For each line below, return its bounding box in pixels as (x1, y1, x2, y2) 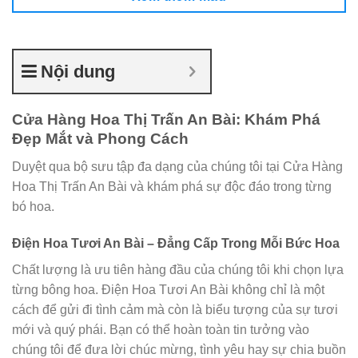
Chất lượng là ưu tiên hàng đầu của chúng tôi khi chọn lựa (12, 262, 344, 276)
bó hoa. (12, 199, 54, 213)
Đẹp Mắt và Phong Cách (12, 130, 189, 148)
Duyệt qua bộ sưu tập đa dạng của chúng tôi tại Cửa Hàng (12, 159, 343, 173)
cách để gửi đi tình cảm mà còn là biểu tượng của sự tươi (12, 302, 338, 316)
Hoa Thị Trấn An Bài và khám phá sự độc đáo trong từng (12, 179, 332, 193)
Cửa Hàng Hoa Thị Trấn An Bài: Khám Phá (12, 111, 320, 129)
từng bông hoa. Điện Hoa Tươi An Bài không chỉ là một (12, 282, 324, 296)
